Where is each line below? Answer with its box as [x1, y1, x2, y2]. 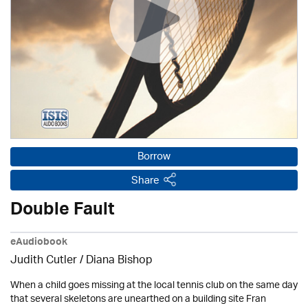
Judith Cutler [10, 249, 77, 272]
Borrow [137, 146, 170, 168]
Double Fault [10, 194, 114, 229]
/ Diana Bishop [77, 249, 153, 272]
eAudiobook [10, 233, 67, 253]
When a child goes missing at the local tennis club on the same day [10, 274, 298, 296]
